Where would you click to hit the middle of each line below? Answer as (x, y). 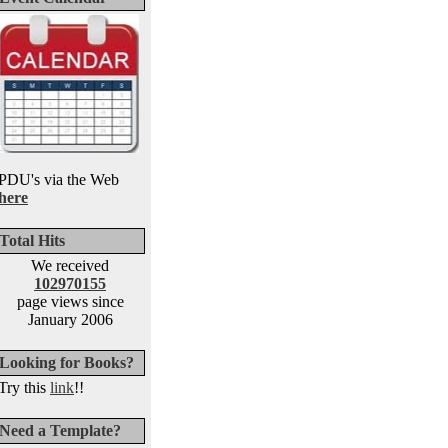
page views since (70, 301)
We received (70, 265)
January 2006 (70, 319)
